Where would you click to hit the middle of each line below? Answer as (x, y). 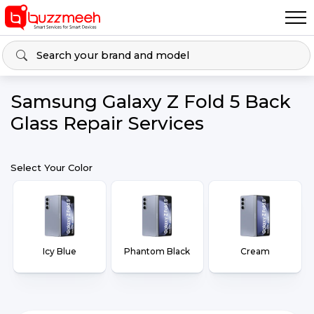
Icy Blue (59, 251)
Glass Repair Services (107, 123)
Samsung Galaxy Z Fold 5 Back (151, 102)
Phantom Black (157, 251)
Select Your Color (52, 168)
